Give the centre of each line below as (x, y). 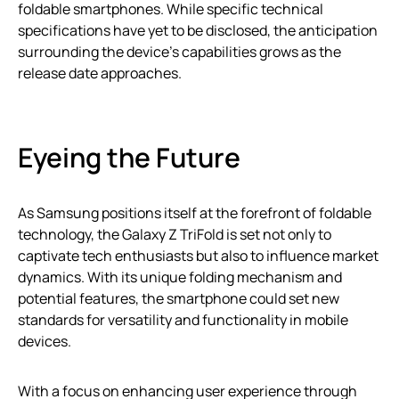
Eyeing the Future (129, 157)
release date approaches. (100, 73)
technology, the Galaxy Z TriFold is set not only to (175, 234)
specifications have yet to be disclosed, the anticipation (198, 30)
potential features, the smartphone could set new (179, 298)
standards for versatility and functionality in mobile (183, 320)
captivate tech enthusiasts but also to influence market (198, 256)
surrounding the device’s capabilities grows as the (179, 52)
